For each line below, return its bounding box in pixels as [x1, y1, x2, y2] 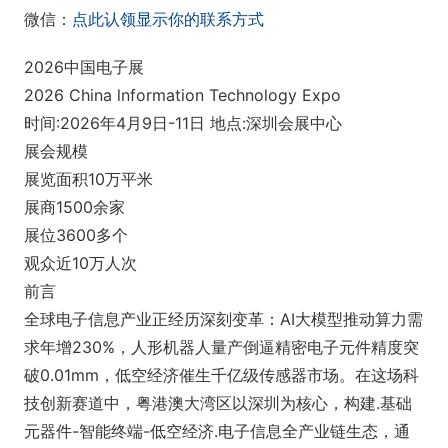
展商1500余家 [24, 196, 125, 217]
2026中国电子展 [24, 56, 144, 77]
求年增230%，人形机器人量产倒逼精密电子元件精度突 [24, 336, 419, 357]
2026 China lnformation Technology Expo [24, 84, 341, 105]
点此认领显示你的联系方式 [72, 8, 264, 29]
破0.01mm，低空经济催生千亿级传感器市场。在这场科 [24, 364, 419, 385]
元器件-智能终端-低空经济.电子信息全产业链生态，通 [24, 420, 410, 441]
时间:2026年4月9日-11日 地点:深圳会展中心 [24, 112, 342, 133]
